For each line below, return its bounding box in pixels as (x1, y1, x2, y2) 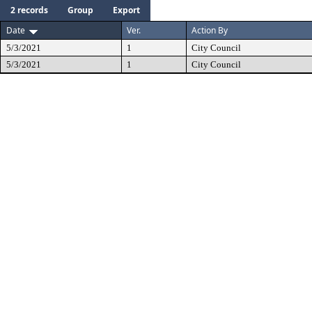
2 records (10, 4, 48, 16)
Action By (192, 24, 228, 36)
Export (113, 4, 140, 16)
